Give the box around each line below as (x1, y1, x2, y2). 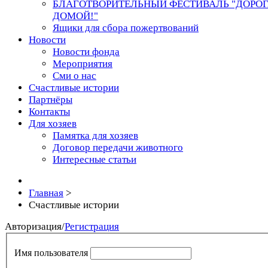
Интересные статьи (53, 154, 136, 165)
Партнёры (29, 94, 72, 105)
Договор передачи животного (53, 142, 183, 153)
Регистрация (65, 221, 119, 232)
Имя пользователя (14, 247, 88, 258)
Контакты (29, 106, 70, 117)
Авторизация (5, 221, 62, 232)
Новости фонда (53, 46, 120, 57)
